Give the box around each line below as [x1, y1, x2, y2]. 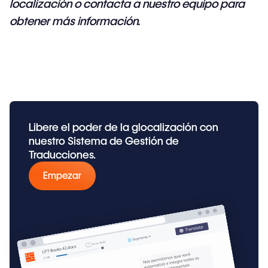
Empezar [43, 170, 81, 181]
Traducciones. [29, 148, 96, 161]
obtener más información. [10, 14, 145, 28]
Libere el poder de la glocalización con [29, 121, 218, 133]
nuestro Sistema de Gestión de [29, 135, 179, 147]
